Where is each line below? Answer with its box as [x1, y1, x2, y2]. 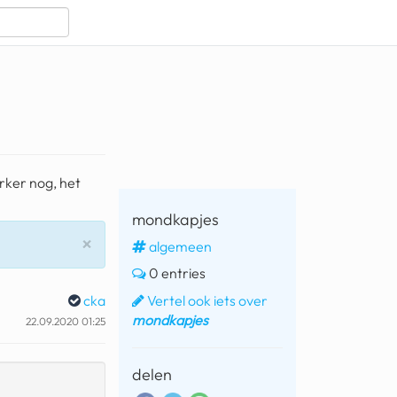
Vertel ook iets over [144, 291, 268, 309]
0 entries [146, 263, 206, 282]
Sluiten [90, 231, 144, 255]
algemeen [149, 237, 212, 255]
